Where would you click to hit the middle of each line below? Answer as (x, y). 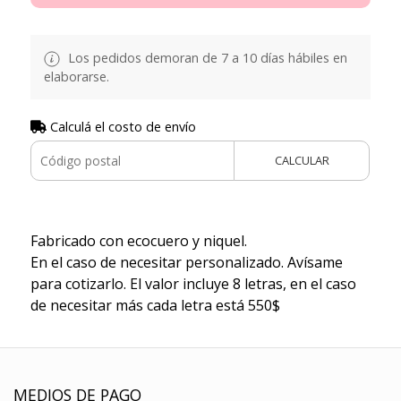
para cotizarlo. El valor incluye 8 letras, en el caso (193, 283)
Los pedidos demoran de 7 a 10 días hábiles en (205, 57)
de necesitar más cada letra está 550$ (155, 305)
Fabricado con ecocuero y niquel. (138, 240)
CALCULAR (302, 160)
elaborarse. (76, 76)
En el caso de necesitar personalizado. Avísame (186, 262)
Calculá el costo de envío (121, 126)
